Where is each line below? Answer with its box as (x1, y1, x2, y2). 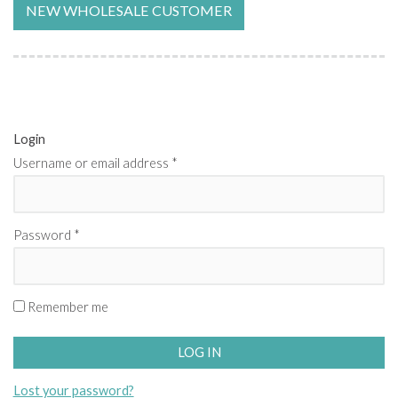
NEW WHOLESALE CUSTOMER (25, 2, 232, 20)
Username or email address (12, 155, 171, 171)
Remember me (27, 298, 108, 314)
